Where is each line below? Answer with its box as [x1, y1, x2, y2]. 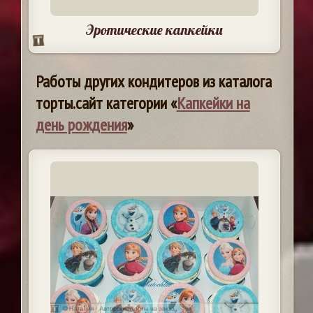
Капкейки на [176, 92, 250, 115]
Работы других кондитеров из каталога [35, 71, 272, 93]
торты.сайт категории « [35, 92, 177, 115]
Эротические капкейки [85, 21, 223, 39]
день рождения [35, 114, 127, 136]
